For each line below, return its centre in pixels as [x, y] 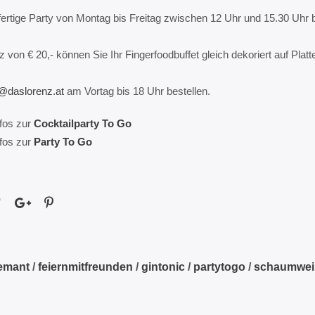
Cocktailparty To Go [82, 123]
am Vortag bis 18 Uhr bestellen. [137, 91]
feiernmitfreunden [85, 266]
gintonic [163, 266]
